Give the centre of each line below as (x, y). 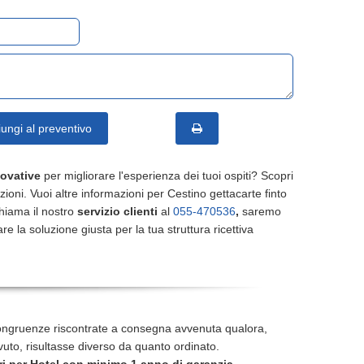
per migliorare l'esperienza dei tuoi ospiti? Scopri (167, 175)
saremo (260, 211)
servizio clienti (117, 211)
